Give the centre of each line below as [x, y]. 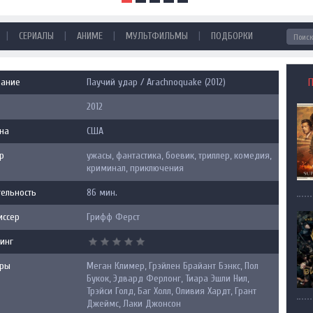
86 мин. [102, 192]
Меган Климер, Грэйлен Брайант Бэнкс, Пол [173, 266]
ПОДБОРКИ [232, 36]
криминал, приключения [135, 168]
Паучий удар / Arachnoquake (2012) [156, 82]
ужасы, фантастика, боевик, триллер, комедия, [179, 155]
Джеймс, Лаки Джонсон [134, 304]
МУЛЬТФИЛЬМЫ [157, 36]
